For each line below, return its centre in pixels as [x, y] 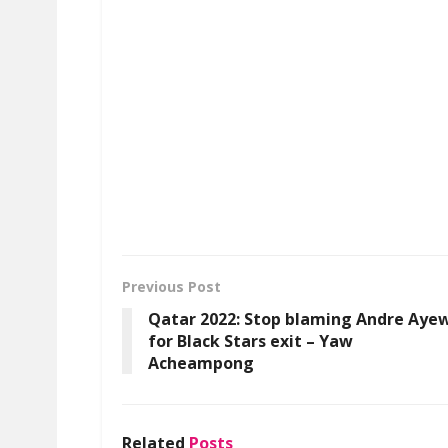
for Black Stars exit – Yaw [250, 340]
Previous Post [171, 286]
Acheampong [201, 362]
